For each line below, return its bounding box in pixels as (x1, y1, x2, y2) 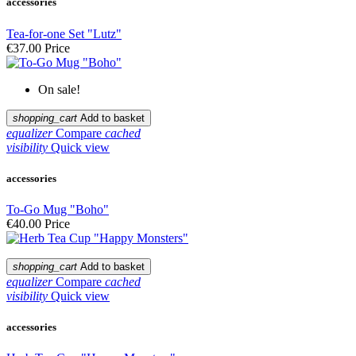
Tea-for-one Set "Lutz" (6, 26, 122, 41)
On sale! (38, 82, 80, 96)
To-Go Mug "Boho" (6, 202, 109, 216)
